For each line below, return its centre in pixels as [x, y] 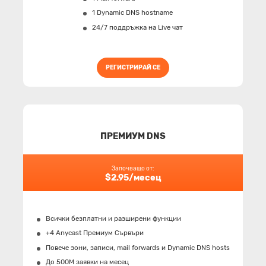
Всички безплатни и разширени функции [113, 218]
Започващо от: [133, 168]
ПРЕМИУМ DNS [133, 136]
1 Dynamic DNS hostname [132, 13]
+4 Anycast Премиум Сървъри [94, 233]
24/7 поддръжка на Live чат [137, 27]
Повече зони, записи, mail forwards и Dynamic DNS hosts [137, 247]
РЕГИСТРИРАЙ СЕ [133, 67]
